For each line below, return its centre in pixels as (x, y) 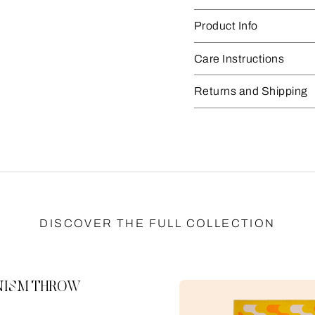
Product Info (226, 26)
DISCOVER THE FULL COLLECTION (157, 223)
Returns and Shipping (251, 91)
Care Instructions (239, 58)
